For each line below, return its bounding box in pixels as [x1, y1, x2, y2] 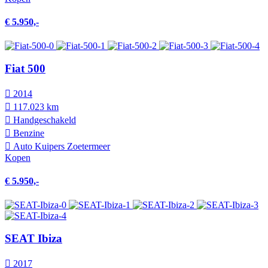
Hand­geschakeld [11, 115, 76, 125]
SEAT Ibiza [5, 232, 62, 245]
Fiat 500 [5, 62, 45, 75]
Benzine [11, 128, 44, 138]
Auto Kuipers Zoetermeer [11, 141, 110, 151]
